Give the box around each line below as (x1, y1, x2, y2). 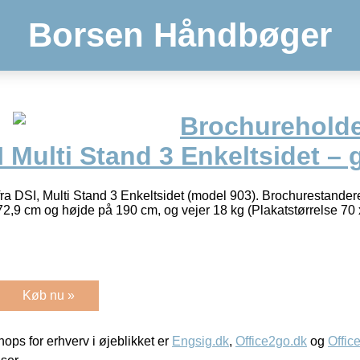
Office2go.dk (235, 333, 307, 348)
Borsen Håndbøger (28, 16, 332, 54)
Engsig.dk (172, 333, 229, 348)
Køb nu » (22, 288, 75, 302)
